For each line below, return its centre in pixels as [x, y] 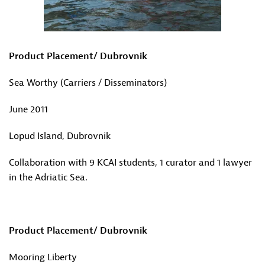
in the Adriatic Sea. [48, 177]
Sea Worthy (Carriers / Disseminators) [88, 83]
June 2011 [28, 109]
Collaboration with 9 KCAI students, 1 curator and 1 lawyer [130, 163]
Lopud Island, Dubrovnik [60, 136]
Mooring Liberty [43, 257]
